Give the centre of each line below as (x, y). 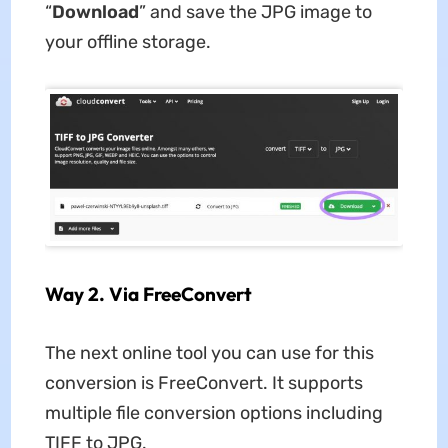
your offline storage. (127, 42)
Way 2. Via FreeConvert (148, 293)
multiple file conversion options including (213, 412)
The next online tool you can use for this (209, 352)
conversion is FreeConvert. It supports (203, 382)
